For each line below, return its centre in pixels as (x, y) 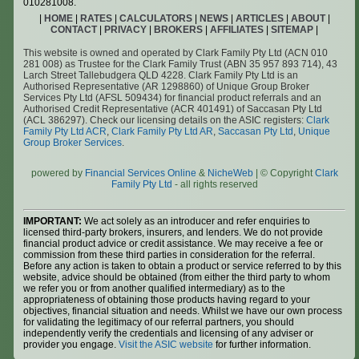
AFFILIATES (237, 30)
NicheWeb (230, 173)
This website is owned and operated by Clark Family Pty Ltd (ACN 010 (176, 53)
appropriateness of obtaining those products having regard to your (167, 300)
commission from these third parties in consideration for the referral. (169, 255)
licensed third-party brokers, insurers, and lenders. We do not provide (173, 233)
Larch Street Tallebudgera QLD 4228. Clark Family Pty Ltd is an (161, 76)
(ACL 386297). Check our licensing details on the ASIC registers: (165, 121)
